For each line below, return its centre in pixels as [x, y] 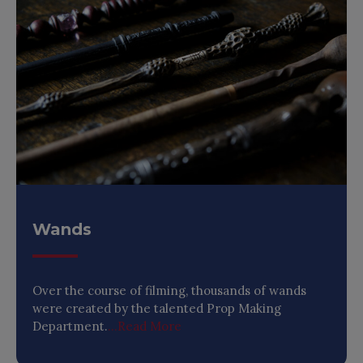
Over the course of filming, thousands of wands [169, 291]
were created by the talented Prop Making [157, 309]
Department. [70, 327]
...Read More [145, 327]
